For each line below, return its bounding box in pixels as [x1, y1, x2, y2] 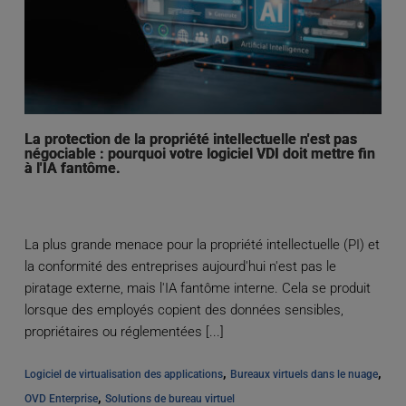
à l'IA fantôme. [24, 159, 121, 178]
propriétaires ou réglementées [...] [24, 324, 224, 341]
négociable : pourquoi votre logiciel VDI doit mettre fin [24, 145, 375, 163]
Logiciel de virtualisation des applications [24, 368, 223, 382]
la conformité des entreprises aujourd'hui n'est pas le [24, 258, 336, 275]
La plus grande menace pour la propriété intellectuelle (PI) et [24, 237, 380, 254]
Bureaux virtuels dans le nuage [229, 368, 378, 382]
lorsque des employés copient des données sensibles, [24, 302, 343, 319]
